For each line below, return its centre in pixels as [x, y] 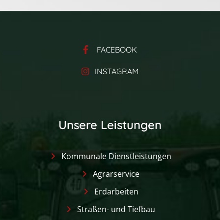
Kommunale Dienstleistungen [116, 156]
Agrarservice [116, 174]
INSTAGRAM [117, 71]
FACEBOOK [117, 49]
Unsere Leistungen [110, 124]
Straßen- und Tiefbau [116, 209]
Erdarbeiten [116, 191]
